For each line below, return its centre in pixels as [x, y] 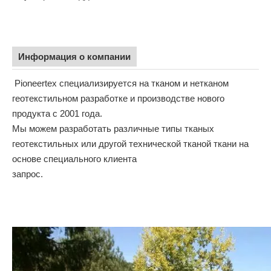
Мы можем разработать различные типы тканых [113, 128]
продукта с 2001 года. [57, 113]
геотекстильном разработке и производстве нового [118, 98]
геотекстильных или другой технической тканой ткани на [130, 143]
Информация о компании [74, 56]
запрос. [28, 174]
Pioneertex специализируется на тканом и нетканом [120, 83]
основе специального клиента [77, 158]
